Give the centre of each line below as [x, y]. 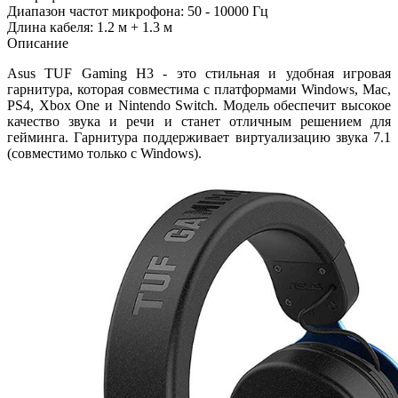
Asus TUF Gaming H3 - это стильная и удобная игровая [199, 73]
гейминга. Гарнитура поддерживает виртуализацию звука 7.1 [199, 137]
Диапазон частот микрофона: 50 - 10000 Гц [138, 11]
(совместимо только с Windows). [104, 153]
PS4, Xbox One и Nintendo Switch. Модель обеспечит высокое [199, 105]
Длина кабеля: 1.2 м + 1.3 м [90, 27]
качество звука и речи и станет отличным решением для [199, 121]
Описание [38, 43]
